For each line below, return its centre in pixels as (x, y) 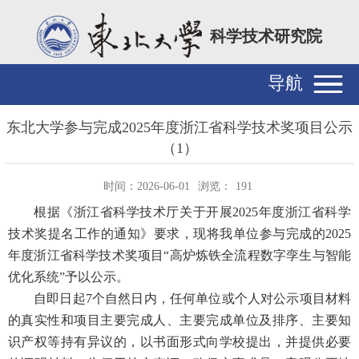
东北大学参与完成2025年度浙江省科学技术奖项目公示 (179, 127)
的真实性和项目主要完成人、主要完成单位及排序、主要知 (179, 320)
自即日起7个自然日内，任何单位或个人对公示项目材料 (192, 298)
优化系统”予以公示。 (69, 276)
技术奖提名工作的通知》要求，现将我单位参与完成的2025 (179, 233)
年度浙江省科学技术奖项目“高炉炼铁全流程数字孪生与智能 (179, 255)
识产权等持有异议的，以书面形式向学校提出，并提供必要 (179, 341)
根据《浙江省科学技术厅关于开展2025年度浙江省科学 (192, 212)
